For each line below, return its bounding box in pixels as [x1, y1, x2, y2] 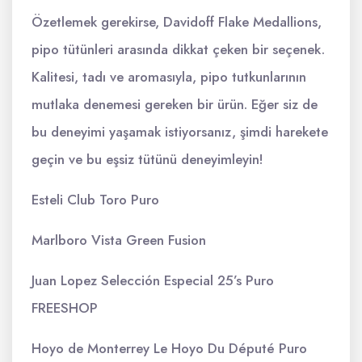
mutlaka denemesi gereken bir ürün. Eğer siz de [32, 95, 318, 114]
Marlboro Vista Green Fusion [32, 230, 206, 250]
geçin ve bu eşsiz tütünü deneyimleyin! [32, 149, 263, 169]
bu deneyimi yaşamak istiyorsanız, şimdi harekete [32, 122, 328, 141]
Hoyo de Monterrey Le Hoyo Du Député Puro [32, 339, 307, 358]
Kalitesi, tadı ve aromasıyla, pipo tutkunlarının [32, 67, 306, 86]
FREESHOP [32, 298, 98, 318]
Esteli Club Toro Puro [32, 190, 159, 209]
